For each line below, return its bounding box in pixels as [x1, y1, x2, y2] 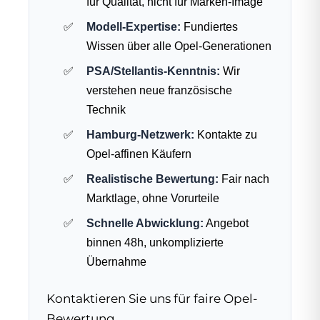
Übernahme [86, 255, 146, 268]
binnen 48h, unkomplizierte [86, 236, 224, 249]
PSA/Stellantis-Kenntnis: [86, 64, 220, 77]
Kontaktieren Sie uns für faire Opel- [46, 291, 258, 306]
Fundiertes [181, 20, 238, 33]
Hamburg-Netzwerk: [86, 128, 194, 141]
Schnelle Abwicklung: [86, 216, 204, 229]
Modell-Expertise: [86, 20, 181, 33]
